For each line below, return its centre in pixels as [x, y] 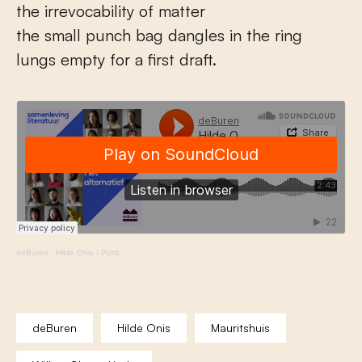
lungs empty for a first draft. [116, 60]
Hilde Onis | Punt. [88, 253]
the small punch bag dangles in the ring [159, 36]
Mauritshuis [240, 328]
